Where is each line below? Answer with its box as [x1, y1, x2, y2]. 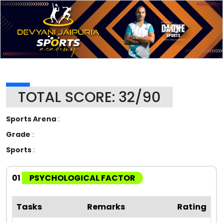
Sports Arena [6, 113, 56, 124]
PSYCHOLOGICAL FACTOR [29, 172, 135, 184]
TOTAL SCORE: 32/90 [18, 87, 161, 107]
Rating [177, 201, 207, 213]
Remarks [87, 201, 125, 213]
